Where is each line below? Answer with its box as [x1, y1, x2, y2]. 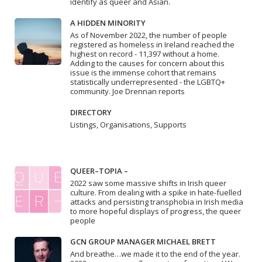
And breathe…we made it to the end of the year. [70, 248, 240, 259]
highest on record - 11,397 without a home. [70, 48, 219, 59]
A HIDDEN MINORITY [70, 17, 146, 28]
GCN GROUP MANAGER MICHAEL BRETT [70, 236, 216, 247]
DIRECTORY [70, 106, 112, 118]
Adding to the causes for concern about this [70, 57, 225, 68]
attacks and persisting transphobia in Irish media [70, 196, 243, 207]
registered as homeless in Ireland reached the [70, 39, 235, 50]
